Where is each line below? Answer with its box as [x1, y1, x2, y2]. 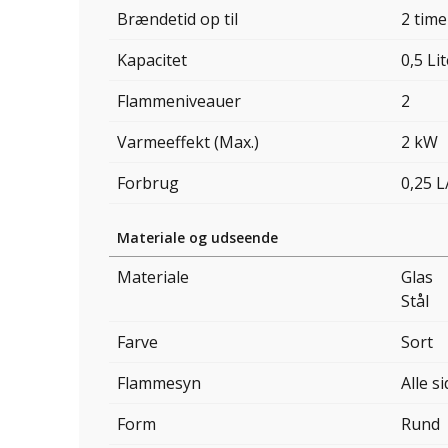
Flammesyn [117, 372, 201, 395]
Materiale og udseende [117, 228, 278, 248]
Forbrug [117, 172, 179, 195]
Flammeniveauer [117, 90, 241, 113]
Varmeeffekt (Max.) [117, 131, 259, 154]
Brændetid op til [117, 8, 238, 31]
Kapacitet [117, 49, 187, 72]
